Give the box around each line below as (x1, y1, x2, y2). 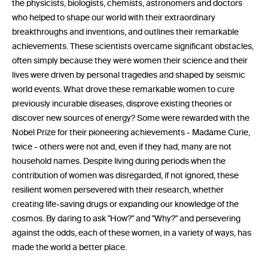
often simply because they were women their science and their (12, 56, 248, 65)
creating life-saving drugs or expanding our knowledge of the (12, 199, 239, 209)
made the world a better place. (12, 242, 127, 252)
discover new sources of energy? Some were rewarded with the (12, 113, 249, 123)
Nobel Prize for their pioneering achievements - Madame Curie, (12, 127, 250, 137)
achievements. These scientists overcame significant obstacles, (12, 41, 254, 51)
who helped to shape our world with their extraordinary (12, 13, 215, 22)
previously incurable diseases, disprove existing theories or (12, 99, 232, 108)
